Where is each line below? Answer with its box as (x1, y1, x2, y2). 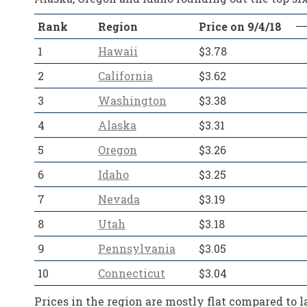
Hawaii (98, 44, 138, 58)
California (98, 69, 153, 83)
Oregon (98, 143, 137, 157)
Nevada (98, 192, 140, 206)
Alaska (98, 118, 136, 132)
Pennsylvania (98, 241, 175, 256)
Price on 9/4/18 (199, 19, 282, 34)
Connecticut (98, 266, 165, 280)
